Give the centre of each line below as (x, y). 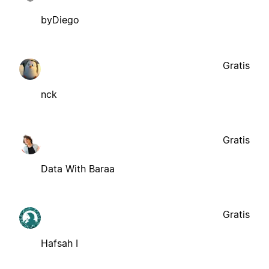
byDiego (60, 20)
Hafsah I (59, 243)
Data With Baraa (78, 168)
